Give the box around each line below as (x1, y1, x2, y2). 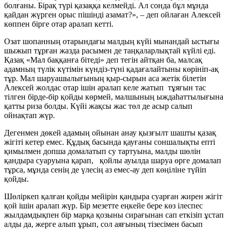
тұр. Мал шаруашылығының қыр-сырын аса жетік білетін (4, 73, 206, 83)
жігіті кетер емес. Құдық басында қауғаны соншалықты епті (4, 137, 215, 146)
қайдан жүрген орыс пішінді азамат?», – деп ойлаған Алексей (4, 10, 223, 19)
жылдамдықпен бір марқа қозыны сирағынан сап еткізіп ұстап (4, 210, 224, 219)
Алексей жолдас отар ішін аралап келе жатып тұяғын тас (4, 83, 206, 92)
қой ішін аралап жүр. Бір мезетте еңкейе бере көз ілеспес (4, 201, 203, 210)
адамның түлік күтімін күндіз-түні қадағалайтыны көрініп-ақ (4, 64, 219, 73)
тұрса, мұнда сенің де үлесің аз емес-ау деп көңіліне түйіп (4, 165, 206, 174)
